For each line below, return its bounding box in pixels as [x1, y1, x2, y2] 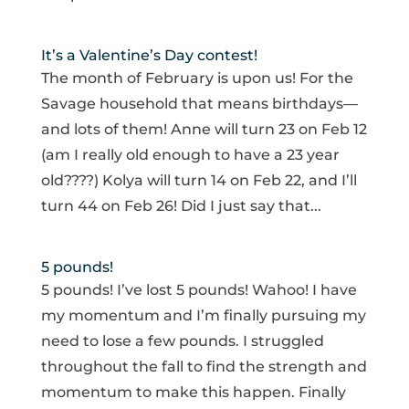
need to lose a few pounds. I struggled [40, 332, 324, 351]
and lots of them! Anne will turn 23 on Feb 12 [40, 121, 367, 139]
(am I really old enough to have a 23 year [40, 146, 340, 164]
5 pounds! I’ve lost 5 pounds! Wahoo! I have [40, 281, 357, 299]
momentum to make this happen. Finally [40, 383, 346, 402]
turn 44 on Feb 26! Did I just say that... [40, 197, 321, 215]
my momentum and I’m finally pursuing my [40, 307, 366, 325]
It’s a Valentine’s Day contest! [40, 47, 257, 65]
